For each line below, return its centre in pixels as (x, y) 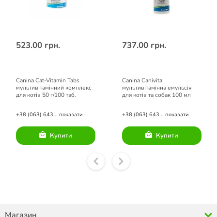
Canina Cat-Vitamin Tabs (47, 80)
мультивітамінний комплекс (54, 88)
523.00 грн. (38, 45)
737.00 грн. (144, 45)
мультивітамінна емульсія (156, 88)
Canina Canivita (142, 80)
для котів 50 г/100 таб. (46, 95)
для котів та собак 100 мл (156, 95)
